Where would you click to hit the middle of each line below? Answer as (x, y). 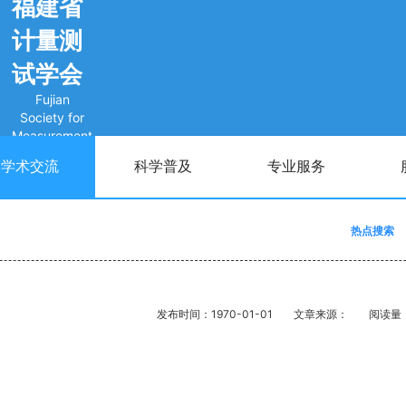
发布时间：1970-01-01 (215, 314)
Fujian (52, 99)
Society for (52, 117)
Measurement (52, 135)
